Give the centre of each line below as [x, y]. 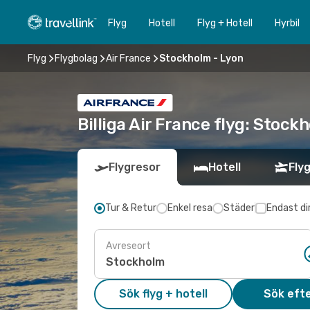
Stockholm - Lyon [201, 58]
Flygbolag [76, 58]
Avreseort [128, 246]
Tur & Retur [131, 208]
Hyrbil [287, 23]
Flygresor [135, 167]
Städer [239, 208]
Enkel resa [190, 208]
